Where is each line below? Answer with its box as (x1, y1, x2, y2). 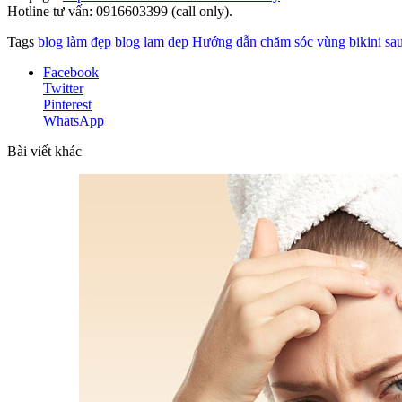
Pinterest (43, 96, 92, 112)
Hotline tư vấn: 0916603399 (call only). (7, 3, 232, 19)
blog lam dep (115, 33, 188, 49)
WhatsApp (43, 112, 104, 128)
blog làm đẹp (38, 33, 111, 49)
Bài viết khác (7, 143, 82, 159)
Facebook (43, 64, 99, 80)
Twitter (43, 80, 83, 96)
